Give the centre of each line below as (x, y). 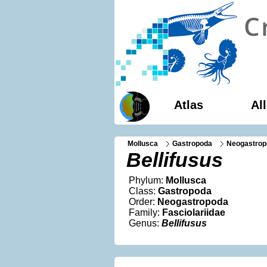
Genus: (145, 223)
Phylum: (147, 180)
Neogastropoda (193, 202)
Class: (143, 191)
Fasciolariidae (194, 212)
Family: (145, 212)
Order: (143, 202)
